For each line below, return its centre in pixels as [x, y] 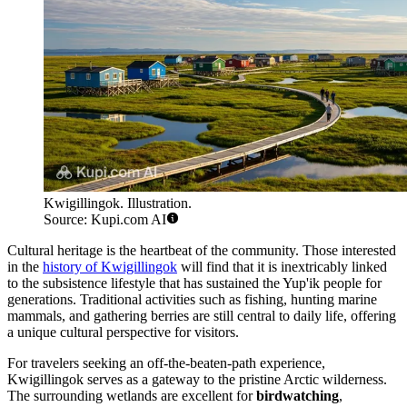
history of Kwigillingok [110, 266]
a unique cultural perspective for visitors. [123, 332]
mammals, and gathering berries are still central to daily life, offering [202, 315]
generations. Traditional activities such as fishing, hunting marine [192, 299]
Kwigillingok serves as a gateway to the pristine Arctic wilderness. [197, 379]
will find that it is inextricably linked [282, 266]
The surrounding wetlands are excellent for [132, 395]
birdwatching [298, 395]
